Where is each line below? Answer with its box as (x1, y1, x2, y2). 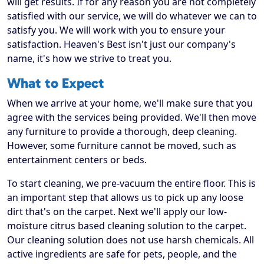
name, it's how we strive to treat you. (7, 52, 171, 65)
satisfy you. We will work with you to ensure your (7, 24, 225, 37)
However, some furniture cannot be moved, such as (7, 139, 236, 153)
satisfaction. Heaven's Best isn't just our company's (7, 38, 236, 51)
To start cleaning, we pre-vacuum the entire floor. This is (7, 177, 256, 190)
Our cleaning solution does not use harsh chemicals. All (7, 233, 254, 247)
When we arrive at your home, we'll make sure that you (7, 97, 253, 110)
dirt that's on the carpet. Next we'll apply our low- (7, 205, 227, 219)
